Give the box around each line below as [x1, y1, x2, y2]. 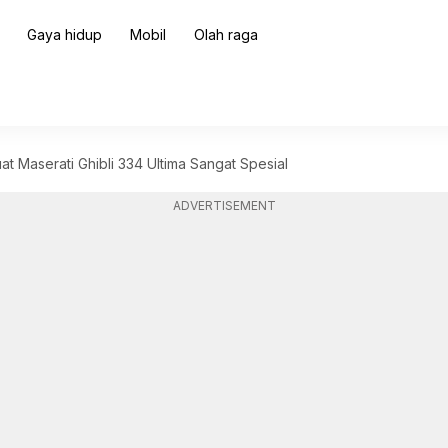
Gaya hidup [26, 26, 102, 43]
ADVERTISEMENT [172, 198, 276, 213]
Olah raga [193, 26, 258, 43]
